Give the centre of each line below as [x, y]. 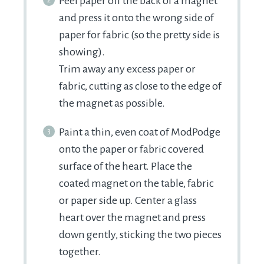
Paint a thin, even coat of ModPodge [140, 132]
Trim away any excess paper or [127, 69]
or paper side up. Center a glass [128, 201]
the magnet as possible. [112, 103]
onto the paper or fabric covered [131, 149]
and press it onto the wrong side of [136, 18]
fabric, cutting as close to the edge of [140, 86]
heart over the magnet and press [132, 218]
